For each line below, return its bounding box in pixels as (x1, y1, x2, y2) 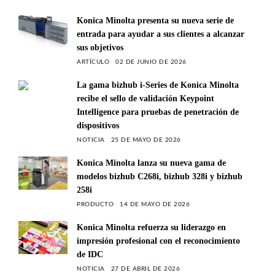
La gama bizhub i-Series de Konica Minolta (77, 80, 239, 90)
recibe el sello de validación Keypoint (77, 94, 214, 104)
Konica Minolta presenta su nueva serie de (77, 16, 234, 26)
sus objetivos (77, 43, 123, 53)
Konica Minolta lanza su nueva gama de (77, 158, 226, 168)
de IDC (77, 250, 103, 260)
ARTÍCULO (77, 59, 109, 66)
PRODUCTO (77, 201, 114, 208)
